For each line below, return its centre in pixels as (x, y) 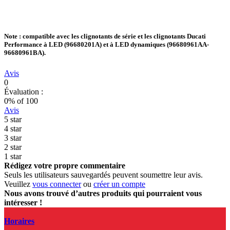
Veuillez (18, 184)
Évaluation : (24, 91)
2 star (13, 147)
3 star (13, 138)
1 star (13, 156)
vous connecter (57, 184)
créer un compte (119, 184)
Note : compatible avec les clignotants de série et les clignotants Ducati (105, 36)
